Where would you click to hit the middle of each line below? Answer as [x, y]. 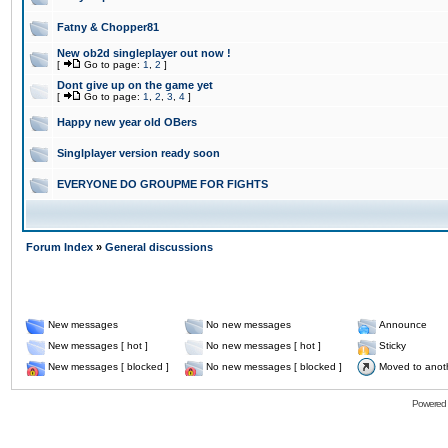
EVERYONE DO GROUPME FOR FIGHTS [162, 184]
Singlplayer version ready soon [138, 153]
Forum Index [59, 247]
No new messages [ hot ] [263, 345]
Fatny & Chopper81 [108, 27]
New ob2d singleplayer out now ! [144, 53]
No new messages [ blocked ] [274, 366]
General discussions [159, 247]
